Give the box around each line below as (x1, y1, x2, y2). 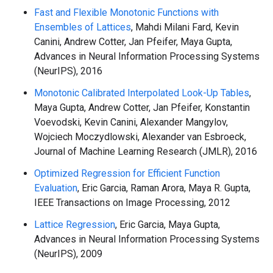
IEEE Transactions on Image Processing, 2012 (34, 196, 230, 208)
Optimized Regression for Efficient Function (34, 167, 220, 179)
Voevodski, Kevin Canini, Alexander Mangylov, (34, 116, 228, 128)
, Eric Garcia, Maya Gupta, (115, 218, 220, 230)
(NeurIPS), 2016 (34, 65, 102, 77)
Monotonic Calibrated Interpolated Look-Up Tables (34, 87, 249, 99)
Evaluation (34, 182, 77, 194)
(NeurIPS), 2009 (34, 247, 102, 260)
